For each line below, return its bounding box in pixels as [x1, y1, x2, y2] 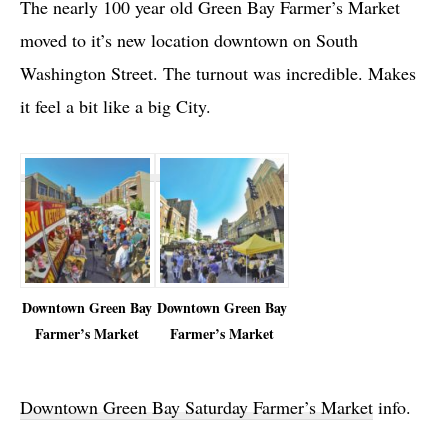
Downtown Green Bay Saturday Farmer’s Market [20, 394, 373, 419]
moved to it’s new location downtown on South [20, 28, 358, 52]
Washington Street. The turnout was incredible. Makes [20, 61, 416, 85]
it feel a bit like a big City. [20, 94, 211, 118]
